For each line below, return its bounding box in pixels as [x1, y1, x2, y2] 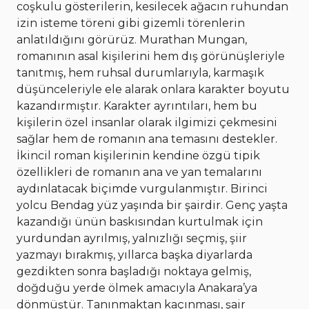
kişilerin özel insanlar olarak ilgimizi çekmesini [17, 116, 277, 130]
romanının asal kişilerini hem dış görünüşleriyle [17, 50, 285, 63]
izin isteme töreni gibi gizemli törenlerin [17, 17, 245, 30]
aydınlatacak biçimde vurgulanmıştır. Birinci [17, 182, 268, 196]
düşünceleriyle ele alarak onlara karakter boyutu [17, 83, 290, 97]
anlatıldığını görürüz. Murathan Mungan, [17, 33, 247, 47]
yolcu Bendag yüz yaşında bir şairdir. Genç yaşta [17, 199, 288, 212]
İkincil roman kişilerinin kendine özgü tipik [17, 149, 260, 163]
